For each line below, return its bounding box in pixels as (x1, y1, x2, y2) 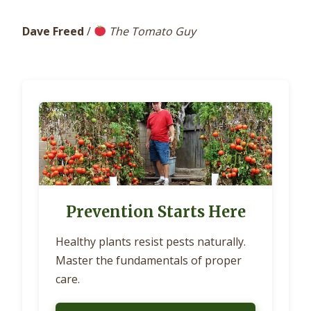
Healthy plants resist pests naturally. (56, 233, 246, 249)
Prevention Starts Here (65, 201, 246, 221)
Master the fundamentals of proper (56, 252, 242, 268)
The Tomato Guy (109, 23, 196, 39)
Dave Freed (22, 23, 84, 39)
